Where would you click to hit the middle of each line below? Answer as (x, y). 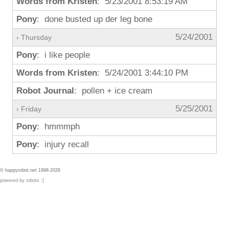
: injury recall (63, 144)
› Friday (29, 109)
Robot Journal (45, 91)
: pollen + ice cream (113, 91)
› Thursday (34, 37)
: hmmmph (58, 127)
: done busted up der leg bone (95, 19)
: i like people (63, 55)
